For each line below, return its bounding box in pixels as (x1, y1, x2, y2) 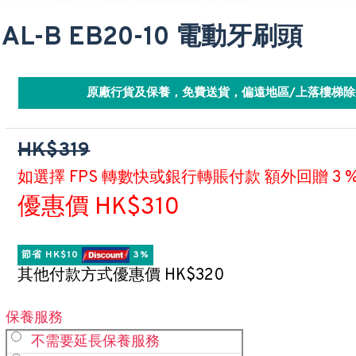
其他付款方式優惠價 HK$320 (17, 265, 225, 286)
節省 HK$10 (21, 249, 83, 261)
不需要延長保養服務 (31, 333, 161, 351)
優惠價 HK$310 (17, 193, 180, 222)
